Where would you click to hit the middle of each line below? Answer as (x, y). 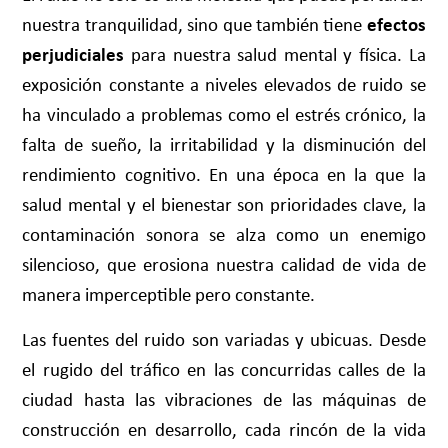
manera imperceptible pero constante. (169, 295)
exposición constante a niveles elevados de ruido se (224, 85)
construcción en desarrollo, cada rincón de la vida (224, 429)
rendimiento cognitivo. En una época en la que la (224, 175)
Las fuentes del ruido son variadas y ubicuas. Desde (224, 339)
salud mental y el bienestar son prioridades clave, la (224, 205)
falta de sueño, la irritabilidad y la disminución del (224, 145)
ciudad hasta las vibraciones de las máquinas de (224, 399)
